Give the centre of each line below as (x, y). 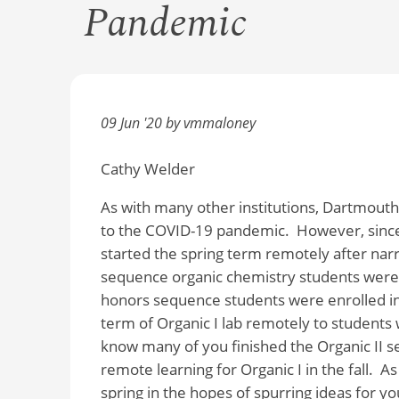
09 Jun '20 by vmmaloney (178, 122)
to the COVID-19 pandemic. (195, 231)
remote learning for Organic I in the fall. (236, 370)
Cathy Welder (147, 169)
